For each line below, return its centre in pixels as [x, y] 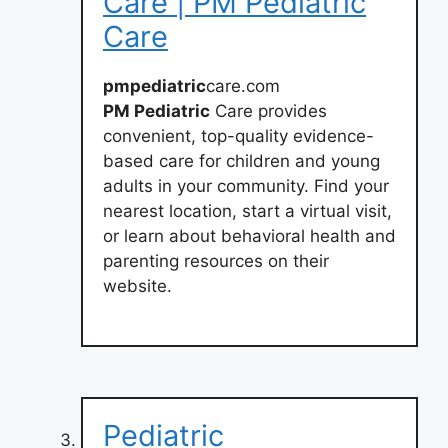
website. [137, 286]
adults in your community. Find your [246, 186]
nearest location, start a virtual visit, [247, 211]
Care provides [268, 111]
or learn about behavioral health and [249, 236]
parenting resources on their [216, 261]
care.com [243, 86]
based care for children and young [241, 161]
